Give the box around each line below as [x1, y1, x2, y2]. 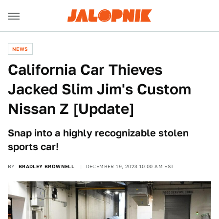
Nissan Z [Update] [8, 100, 134, 117]
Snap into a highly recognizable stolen [8, 127, 189, 139]
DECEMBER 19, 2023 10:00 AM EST [86, 163, 174, 169]
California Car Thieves [8, 61, 162, 78]
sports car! [8, 141, 59, 153]
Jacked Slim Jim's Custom [8, 80, 191, 98]
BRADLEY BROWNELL [18, 163, 75, 169]
